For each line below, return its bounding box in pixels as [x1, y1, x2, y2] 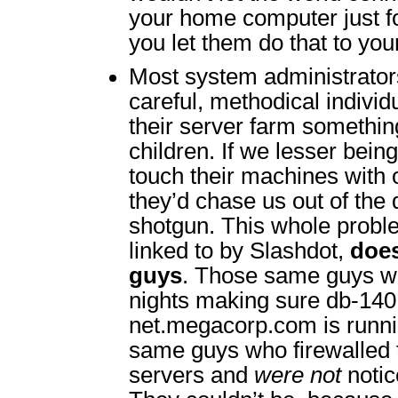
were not [254, 362, 341, 387]
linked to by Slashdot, [129, 238, 350, 263]
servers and [129, 362, 254, 387]
